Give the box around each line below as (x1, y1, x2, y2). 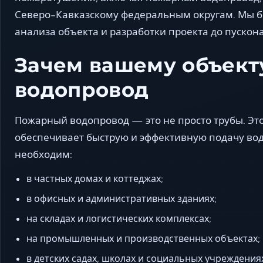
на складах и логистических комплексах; (26, 212, 211, 224)
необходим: (15, 147, 72, 160)
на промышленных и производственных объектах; (26, 232, 260, 244)
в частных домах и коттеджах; (26, 172, 163, 184)
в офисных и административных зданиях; (26, 192, 217, 204)
